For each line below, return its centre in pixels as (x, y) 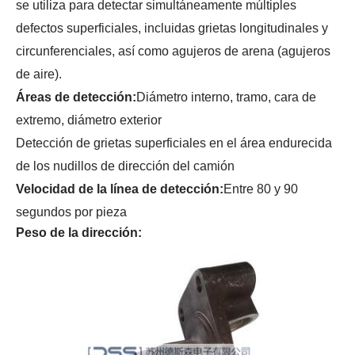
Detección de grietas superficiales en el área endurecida (174, 143)
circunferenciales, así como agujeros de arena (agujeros (173, 51)
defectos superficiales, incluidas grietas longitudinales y (172, 28)
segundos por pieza (71, 212)
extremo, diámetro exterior (89, 120)
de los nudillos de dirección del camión (125, 166)
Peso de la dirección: (79, 233)
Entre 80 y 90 (261, 189)
